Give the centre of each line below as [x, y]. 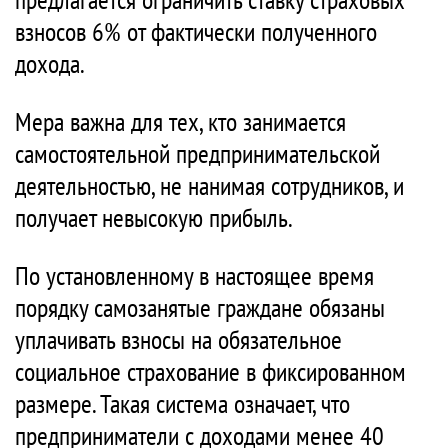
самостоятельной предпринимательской [197, 153]
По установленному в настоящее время [194, 275]
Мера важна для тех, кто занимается [180, 121]
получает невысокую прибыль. [154, 217]
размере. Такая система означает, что [182, 403]
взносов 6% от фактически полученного [196, 31]
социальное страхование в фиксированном [210, 371]
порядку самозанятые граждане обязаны [200, 307]
